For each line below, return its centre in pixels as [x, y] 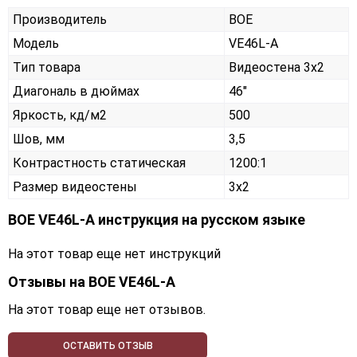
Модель [36, 44]
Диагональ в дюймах [76, 92]
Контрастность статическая [99, 163]
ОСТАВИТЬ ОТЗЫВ [108, 346]
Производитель [60, 20]
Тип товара [47, 68]
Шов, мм [39, 139]
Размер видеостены [75, 187]
